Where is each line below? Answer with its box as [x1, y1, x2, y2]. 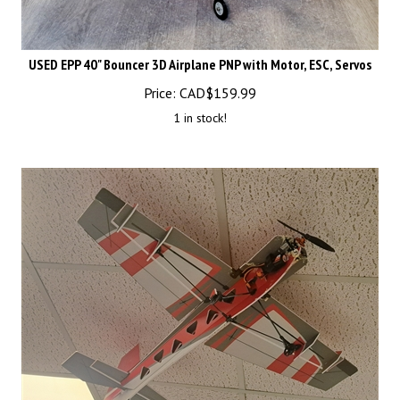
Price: [144, 76, 176, 94]
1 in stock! [173, 102, 227, 118]
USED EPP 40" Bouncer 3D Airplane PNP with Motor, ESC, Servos [29, 47, 371, 65]
